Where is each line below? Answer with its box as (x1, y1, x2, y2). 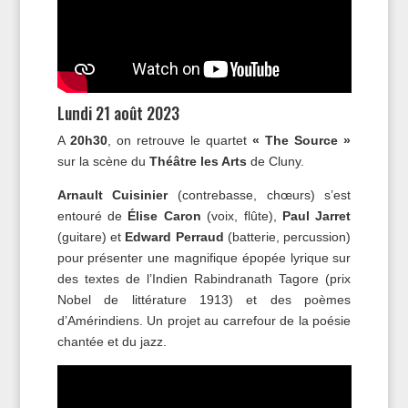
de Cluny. (246, 154, 304, 169)
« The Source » (252, 133, 352, 148)
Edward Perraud (125, 229, 224, 245)
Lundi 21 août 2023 (56, 101, 179, 126)
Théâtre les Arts (148, 154, 247, 169)
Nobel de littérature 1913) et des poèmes (56, 292, 352, 308)
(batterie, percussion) (223, 229, 352, 245)
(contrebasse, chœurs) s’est (168, 188, 352, 203)
